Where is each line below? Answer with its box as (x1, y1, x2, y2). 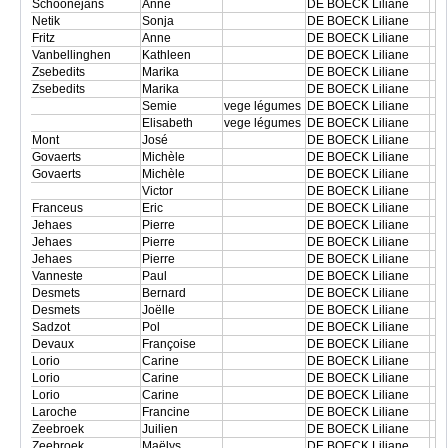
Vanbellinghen (32, 48, 114, 62)
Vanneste (32, 269, 89, 283)
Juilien (142, 422, 181, 436)
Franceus (32, 201, 86, 215)
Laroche (32, 405, 83, 419)
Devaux (32, 337, 80, 351)
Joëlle (142, 303, 178, 317)
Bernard (142, 286, 189, 300)
